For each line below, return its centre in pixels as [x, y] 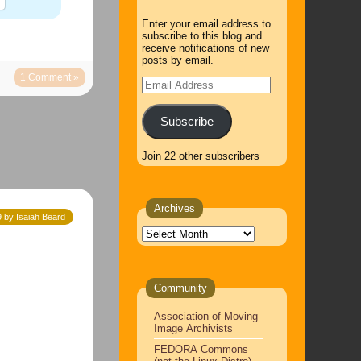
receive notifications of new [205, 48]
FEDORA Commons [201, 349]
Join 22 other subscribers [200, 156]
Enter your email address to [206, 24]
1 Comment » [49, 77]
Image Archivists [193, 328]
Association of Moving [205, 316]
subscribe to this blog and [201, 36]
